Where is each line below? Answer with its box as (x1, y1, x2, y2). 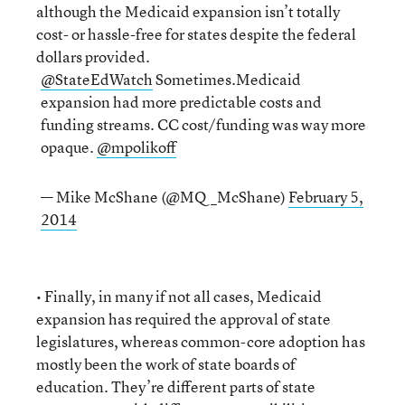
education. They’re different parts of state (36, 376, 316, 397)
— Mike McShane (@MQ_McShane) (41, 186, 288, 207)
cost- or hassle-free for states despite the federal (36, 24, 356, 44)
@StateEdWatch (41, 69, 153, 89)
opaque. (41, 137, 97, 157)
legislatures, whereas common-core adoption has (36, 331, 365, 352)
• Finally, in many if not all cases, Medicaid (36, 286, 322, 306)
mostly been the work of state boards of (36, 353, 296, 374)
